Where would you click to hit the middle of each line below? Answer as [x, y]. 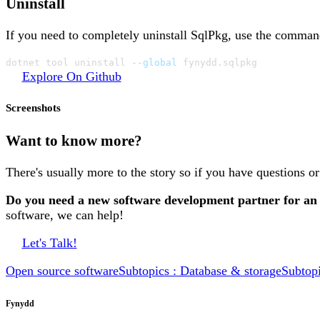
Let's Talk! [49, 243]
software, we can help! [65, 215]
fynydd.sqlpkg [217, 63]
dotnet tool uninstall [69, 63]
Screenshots [33, 108]
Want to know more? [74, 140]
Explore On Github [71, 77]
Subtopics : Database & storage [200, 271]
